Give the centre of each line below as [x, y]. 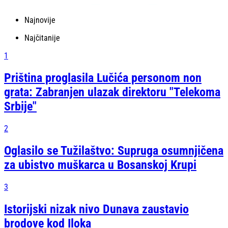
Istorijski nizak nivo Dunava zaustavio [96, 209]
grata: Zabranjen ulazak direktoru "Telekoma [112, 92]
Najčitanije [42, 38]
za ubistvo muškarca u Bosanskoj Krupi [100, 165]
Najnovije [40, 20]
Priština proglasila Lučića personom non [103, 78]
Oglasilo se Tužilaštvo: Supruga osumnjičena [114, 151]
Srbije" [20, 107]
